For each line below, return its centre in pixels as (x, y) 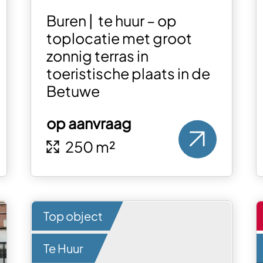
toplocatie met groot (119, 38)
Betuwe (73, 91)
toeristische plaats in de (128, 74)
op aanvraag (89, 124)
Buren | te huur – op (111, 21)
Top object (73, 215)
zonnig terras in (97, 56)
